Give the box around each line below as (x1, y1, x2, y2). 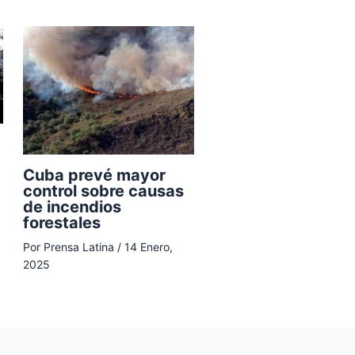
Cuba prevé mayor (23, 165, 166, 185)
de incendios (23, 197, 121, 216)
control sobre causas (23, 181, 184, 200)
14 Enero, (124, 239, 173, 254)
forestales (23, 212, 101, 232)
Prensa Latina (44, 239, 117, 254)
